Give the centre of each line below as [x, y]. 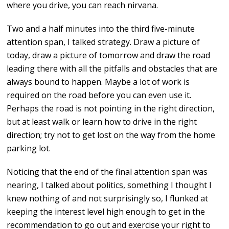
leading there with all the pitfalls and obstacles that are [112, 69]
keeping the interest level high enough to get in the [106, 212]
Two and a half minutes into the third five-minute [101, 29]
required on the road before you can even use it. [99, 95]
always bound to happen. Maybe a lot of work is [98, 82]
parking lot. [29, 148]
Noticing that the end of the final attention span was [107, 172]
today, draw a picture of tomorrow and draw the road [109, 55]
